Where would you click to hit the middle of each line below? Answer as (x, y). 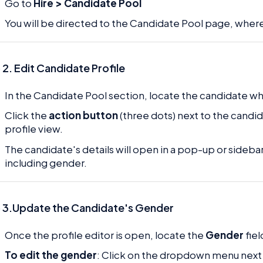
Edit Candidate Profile (70, 68)
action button (84, 115)
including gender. (46, 162)
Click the (27, 115)
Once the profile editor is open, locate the (105, 235)
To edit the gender (51, 255)
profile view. (34, 129)
